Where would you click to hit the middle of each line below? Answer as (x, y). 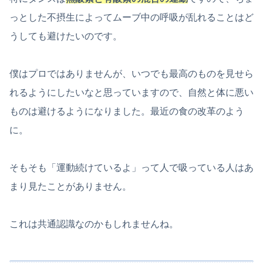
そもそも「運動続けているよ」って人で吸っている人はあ (131, 167)
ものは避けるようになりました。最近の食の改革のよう (127, 111)
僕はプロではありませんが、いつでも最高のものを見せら (131, 73)
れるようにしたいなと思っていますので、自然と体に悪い (131, 92)
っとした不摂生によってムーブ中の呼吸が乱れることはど (131, 17)
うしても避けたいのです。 (66, 36)
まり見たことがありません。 (70, 186)
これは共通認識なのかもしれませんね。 (94, 224)
